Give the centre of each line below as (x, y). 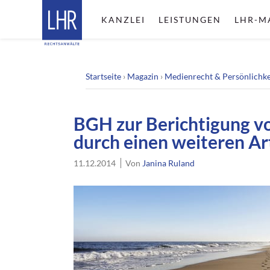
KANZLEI (123, 19)
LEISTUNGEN (190, 19)
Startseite (103, 76)
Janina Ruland (169, 163)
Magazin (143, 76)
